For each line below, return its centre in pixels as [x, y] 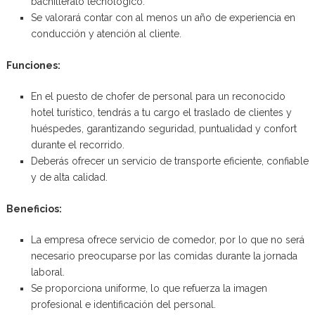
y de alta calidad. [69, 177]
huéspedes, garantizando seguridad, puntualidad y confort [163, 128]
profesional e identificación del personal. [123, 304]
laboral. [47, 272]
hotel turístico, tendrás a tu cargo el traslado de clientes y [161, 112]
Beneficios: [34, 208]
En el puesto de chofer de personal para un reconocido [158, 96]
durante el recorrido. [77, 144]
